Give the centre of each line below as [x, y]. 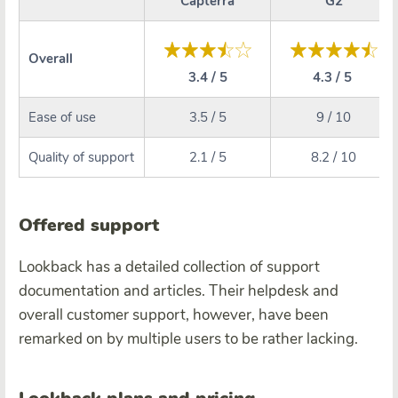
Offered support [89, 226]
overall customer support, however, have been [174, 315]
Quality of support [81, 158]
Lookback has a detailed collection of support [169, 267]
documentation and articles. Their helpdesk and [179, 291]
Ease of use [62, 118]
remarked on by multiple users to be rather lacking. [188, 339]
